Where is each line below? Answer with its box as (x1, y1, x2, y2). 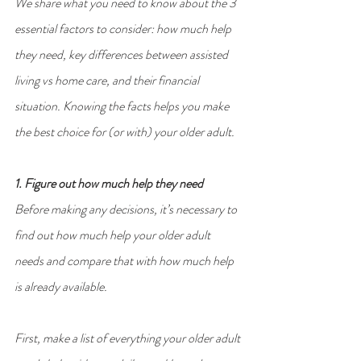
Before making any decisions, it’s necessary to (15, 199, 239, 218)
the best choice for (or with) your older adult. (15, 122, 234, 141)
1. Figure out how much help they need (15, 173, 203, 193)
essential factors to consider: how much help (15, 19, 234, 38)
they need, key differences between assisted (15, 44, 230, 64)
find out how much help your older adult (15, 225, 213, 244)
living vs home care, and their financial (15, 70, 201, 89)
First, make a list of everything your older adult (15, 328, 243, 347)
